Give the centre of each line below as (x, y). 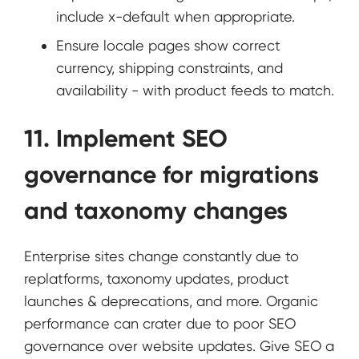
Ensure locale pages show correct (168, 46)
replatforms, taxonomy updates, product (157, 279)
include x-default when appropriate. (175, 17)
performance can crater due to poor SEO (160, 324)
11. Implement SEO (126, 139)
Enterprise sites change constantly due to (161, 256)
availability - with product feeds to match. (195, 91)
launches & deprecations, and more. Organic (171, 301)
